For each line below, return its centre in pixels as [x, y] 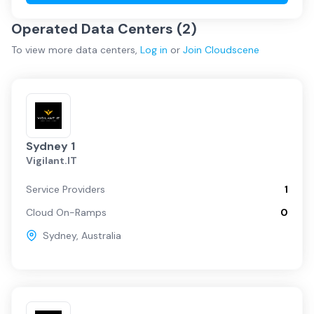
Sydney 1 [50, 146]
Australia [101, 235]
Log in [154, 50]
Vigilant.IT [52, 161]
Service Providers [66, 189]
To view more [43, 50]
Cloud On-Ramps [66, 212]
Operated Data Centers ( [97, 29]
